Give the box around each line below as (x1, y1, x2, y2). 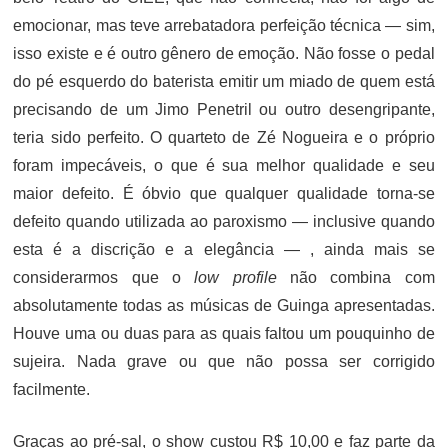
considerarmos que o (13, 269, 195, 286)
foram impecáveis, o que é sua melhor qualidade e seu (13, 157, 435, 174)
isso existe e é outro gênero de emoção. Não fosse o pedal (13, 45, 435, 62)
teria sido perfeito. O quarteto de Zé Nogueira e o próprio (13, 129, 435, 146)
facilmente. (13, 381, 91, 398)
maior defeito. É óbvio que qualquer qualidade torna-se (13, 185, 435, 202)
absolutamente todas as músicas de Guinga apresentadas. (13, 297, 435, 314)
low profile (194, 269, 277, 286)
